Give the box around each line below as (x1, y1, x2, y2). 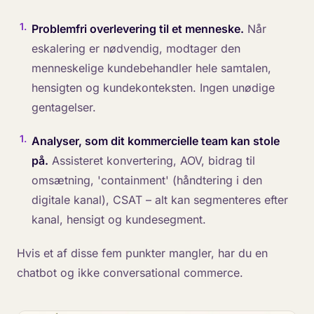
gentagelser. (31, 100, 96, 114)
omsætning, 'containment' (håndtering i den (31, 173, 262, 187)
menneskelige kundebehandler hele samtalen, (31, 61, 271, 75)
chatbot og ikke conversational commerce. (17, 266, 243, 280)
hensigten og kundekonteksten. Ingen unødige (31, 81, 275, 95)
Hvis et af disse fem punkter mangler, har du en (17, 246, 268, 260)
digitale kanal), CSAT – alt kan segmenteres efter (31, 193, 288, 207)
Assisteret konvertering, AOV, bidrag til (48, 153, 255, 168)
